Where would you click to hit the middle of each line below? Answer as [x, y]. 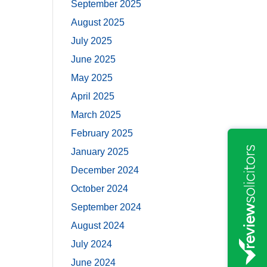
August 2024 [98, 226]
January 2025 [100, 152]
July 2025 [92, 41]
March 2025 [96, 115]
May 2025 [92, 78]
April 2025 [93, 96]
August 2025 [98, 22]
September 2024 [106, 207]
